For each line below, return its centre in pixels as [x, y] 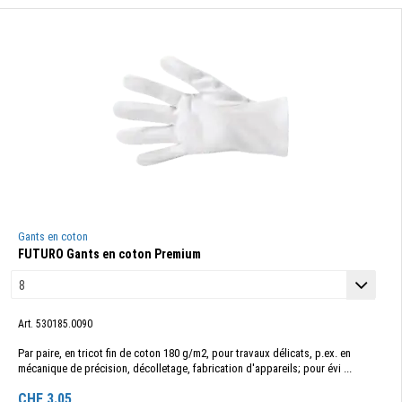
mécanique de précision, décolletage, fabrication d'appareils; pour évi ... [185, 368]
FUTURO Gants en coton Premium [109, 254]
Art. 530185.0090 [55, 324]
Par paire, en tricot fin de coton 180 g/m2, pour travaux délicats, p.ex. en [184, 353]
